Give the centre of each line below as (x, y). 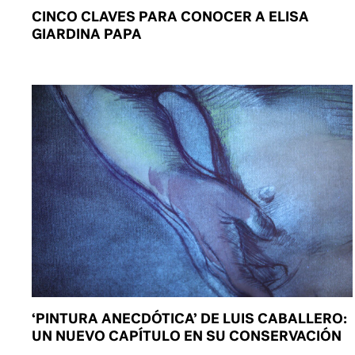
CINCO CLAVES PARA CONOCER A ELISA (171, 16)
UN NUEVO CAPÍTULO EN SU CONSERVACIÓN (187, 336)
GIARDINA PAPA (87, 33)
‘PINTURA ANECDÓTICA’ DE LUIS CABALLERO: (190, 319)
